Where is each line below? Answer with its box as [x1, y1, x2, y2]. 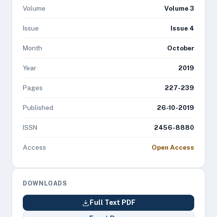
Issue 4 [170, 24, 194, 32]
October [167, 44, 194, 52]
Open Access [152, 143, 194, 151]
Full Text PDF [89, 199, 136, 206]
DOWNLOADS [23, 180, 67, 187]
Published [23, 104, 53, 111]
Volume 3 [164, 4, 194, 12]
